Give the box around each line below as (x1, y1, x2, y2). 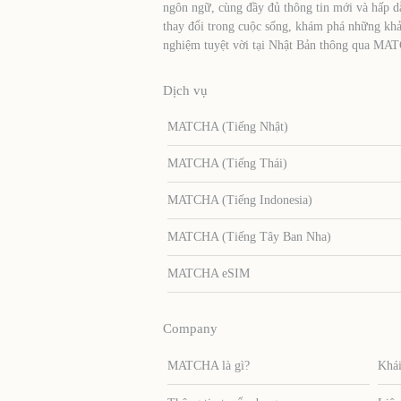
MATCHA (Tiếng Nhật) (166, 119, 288, 133)
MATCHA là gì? (166, 358, 250, 372)
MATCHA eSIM (166, 266, 250, 280)
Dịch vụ (163, 82, 208, 98)
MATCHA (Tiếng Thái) (166, 156, 287, 170)
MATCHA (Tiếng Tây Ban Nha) (166, 229, 331, 243)
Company (163, 320, 218, 336)
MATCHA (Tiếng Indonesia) (166, 192, 312, 207)
